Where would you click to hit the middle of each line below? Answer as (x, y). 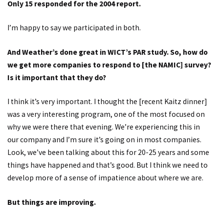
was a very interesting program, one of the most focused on (106, 114)
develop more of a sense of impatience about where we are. (105, 178)
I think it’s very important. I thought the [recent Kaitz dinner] (107, 102)
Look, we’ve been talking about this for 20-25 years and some (108, 153)
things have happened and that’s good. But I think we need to (108, 165)
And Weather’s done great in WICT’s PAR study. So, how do (108, 52)
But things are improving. (52, 202)
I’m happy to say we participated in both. (74, 28)
